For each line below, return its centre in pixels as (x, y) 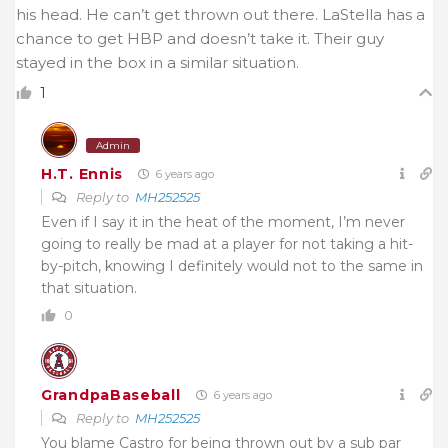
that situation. (89, 288)
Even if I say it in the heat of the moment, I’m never (223, 222)
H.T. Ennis (82, 173)
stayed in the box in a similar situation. (157, 63)
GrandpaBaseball (111, 394)
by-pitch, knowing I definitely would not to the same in (232, 266)
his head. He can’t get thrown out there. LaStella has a (220, 15)
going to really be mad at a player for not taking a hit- (227, 244)
